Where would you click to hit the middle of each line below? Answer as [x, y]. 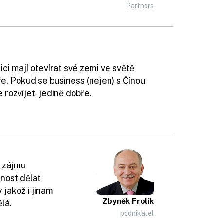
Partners [140, 6]
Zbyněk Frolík [128, 201]
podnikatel [137, 213]
